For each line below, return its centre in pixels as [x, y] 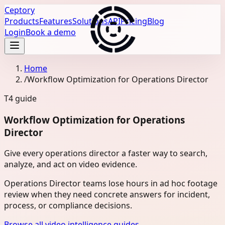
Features [56, 21]
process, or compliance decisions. [68, 206]
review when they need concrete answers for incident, [107, 195]
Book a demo [51, 32]
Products [22, 21]
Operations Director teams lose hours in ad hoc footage [111, 184]
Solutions [90, 21]
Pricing [134, 21]
